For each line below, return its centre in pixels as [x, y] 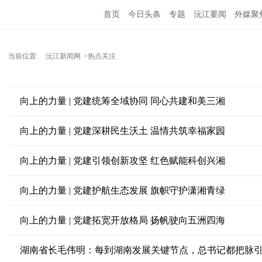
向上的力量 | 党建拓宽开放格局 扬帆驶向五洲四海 [122, 220]
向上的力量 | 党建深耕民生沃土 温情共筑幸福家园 [122, 131]
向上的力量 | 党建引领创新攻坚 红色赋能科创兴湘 [122, 161]
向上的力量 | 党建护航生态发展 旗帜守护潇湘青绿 [122, 190]
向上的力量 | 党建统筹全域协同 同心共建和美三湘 [122, 101]
